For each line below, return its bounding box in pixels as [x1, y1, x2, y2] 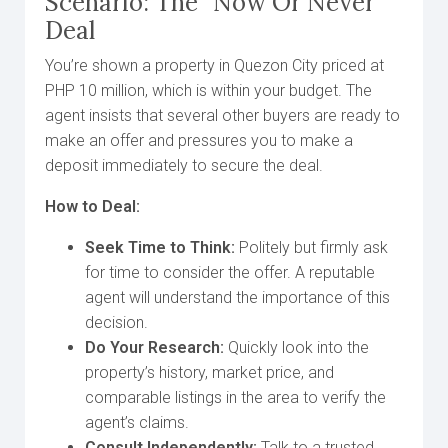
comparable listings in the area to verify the [85, 388, 386, 407]
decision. [85, 313, 148, 332]
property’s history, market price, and [85, 363, 334, 382]
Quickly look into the [224, 338, 369, 357]
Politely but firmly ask [235, 238, 388, 257]
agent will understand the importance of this [85, 288, 390, 307]
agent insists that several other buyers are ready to [45, 106, 400, 125]
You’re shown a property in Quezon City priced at [45, 56, 384, 75]
